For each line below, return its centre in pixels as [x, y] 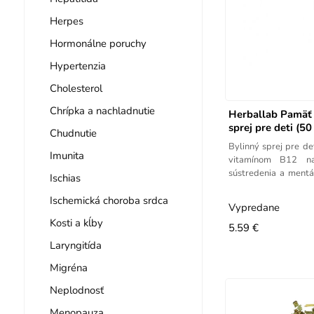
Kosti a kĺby [76, 223]
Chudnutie [73, 133]
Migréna [68, 267]
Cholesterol [76, 88]
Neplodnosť [76, 290]
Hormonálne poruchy [98, 43]
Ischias [65, 178]
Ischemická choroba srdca [109, 200]
